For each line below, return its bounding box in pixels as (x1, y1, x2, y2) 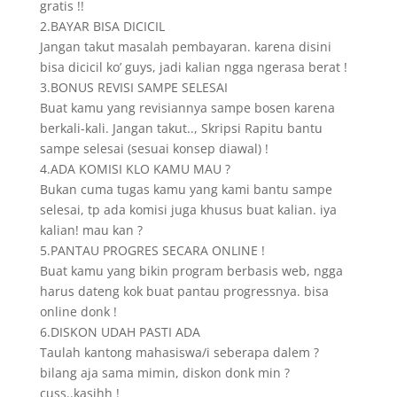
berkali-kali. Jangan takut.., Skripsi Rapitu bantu (39, 120, 323, 136)
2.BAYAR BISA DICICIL (39, 18, 165, 35)
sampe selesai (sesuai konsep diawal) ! (39, 140, 269, 157)
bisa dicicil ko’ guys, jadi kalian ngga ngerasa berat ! (39, 58, 347, 75)
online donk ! (39, 303, 117, 320)
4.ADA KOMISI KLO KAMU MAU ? (39, 160, 230, 177)
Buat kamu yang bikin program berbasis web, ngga (39, 262, 343, 279)
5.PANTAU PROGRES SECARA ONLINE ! (39, 242, 265, 259)
